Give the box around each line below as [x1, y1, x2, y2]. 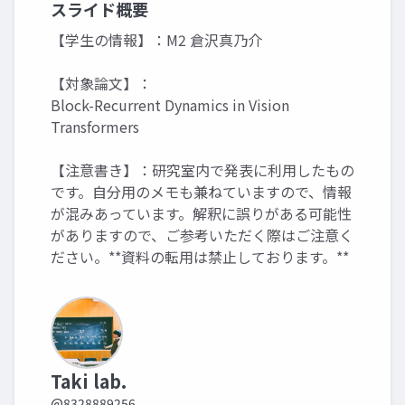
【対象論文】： [51, 72, 152, 95]
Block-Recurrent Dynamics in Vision [51, 94, 289, 117]
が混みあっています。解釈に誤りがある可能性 [51, 202, 352, 225]
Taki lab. [51, 368, 127, 395]
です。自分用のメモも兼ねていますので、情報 [51, 181, 352, 203]
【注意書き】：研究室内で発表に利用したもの [51, 159, 354, 182]
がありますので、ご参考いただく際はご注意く [51, 224, 353, 247]
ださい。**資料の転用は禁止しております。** [51, 246, 349, 268]
